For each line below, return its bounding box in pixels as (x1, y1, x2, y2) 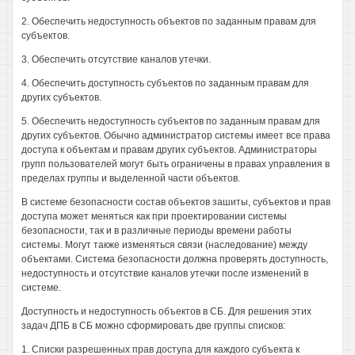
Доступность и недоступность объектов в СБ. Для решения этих (21, 306, 311, 317)
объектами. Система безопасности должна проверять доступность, (21, 254, 328, 265)
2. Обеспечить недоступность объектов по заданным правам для (21, 16, 316, 27)
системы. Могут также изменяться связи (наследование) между (21, 239, 307, 250)
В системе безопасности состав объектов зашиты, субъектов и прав (21, 197, 330, 208)
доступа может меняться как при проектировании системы (21, 211, 287, 222)
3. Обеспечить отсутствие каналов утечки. (21, 54, 211, 65)
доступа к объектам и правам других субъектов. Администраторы (21, 144, 317, 155)
